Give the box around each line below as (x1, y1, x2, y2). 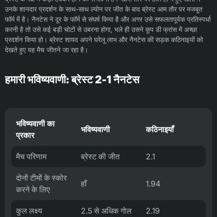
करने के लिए (16, 185, 50, 195)
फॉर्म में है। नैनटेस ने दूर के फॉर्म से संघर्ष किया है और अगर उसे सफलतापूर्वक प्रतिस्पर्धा (5, 15, 211, 24)
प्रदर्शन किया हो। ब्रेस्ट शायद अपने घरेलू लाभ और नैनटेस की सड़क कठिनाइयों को (5, 35, 203, 44)
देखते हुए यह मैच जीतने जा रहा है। (5, 46, 88, 54)
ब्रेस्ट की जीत (81, 152, 120, 162)
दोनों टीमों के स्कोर (16, 173, 67, 183)
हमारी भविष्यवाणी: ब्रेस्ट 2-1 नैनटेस (5, 73, 139, 86)
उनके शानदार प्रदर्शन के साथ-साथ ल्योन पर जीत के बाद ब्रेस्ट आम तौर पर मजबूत (5, 5, 202, 14)
